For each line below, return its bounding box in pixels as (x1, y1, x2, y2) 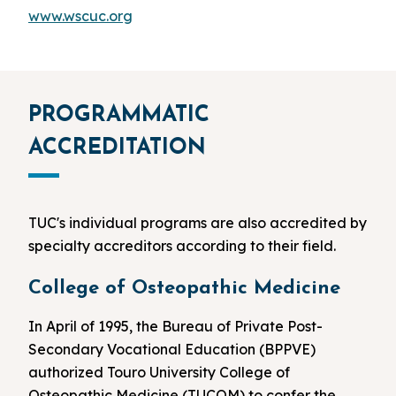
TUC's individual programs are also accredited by (28, 214, 367, 232)
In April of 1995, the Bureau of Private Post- (28, 317, 323, 336)
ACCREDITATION (28, 137, 206, 160)
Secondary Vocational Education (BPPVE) (28, 340, 316, 359)
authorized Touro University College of (28, 363, 290, 382)
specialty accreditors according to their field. (28, 237, 336, 255)
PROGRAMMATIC (28, 104, 209, 127)
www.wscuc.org (28, 6, 133, 25)
